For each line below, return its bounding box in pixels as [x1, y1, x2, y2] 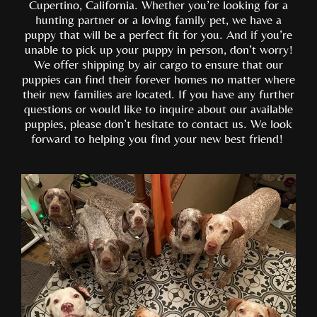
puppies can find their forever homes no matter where [22, 71, 295, 86]
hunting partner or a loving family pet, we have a [35, 12, 282, 27]
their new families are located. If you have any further [23, 86, 294, 101]
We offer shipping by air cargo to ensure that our [34, 57, 283, 71]
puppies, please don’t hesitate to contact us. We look [25, 116, 292, 131]
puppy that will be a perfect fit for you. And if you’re [25, 27, 292, 42]
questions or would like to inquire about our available [24, 101, 293, 116]
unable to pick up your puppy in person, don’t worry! [24, 42, 293, 57]
